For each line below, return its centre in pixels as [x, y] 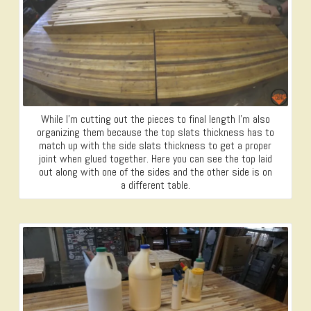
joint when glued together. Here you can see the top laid [155, 159]
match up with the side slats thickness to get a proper [155, 146]
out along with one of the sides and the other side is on [155, 172]
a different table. [155, 185]
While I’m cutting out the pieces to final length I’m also [155, 119]
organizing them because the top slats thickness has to [155, 133]
